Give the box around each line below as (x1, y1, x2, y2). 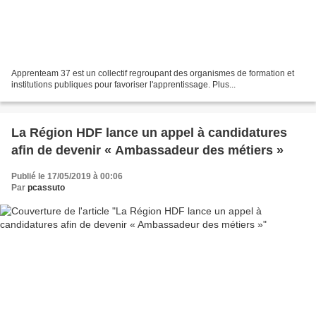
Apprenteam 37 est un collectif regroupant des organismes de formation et (11, 68, 294, 78)
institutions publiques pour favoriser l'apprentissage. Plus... (11, 79, 236, 90)
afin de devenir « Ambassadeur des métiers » (11, 142, 284, 157)
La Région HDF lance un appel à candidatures (11, 125, 287, 140)
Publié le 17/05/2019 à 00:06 (11, 171, 123, 181)
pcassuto (28, 182, 65, 193)
